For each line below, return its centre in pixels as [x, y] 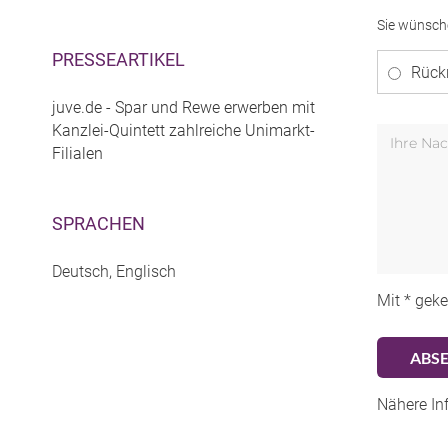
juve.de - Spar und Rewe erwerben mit [183, 108]
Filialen [77, 154]
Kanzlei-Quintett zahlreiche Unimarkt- [183, 131]
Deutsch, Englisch [114, 272]
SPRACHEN [98, 224]
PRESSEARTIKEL [118, 60]
